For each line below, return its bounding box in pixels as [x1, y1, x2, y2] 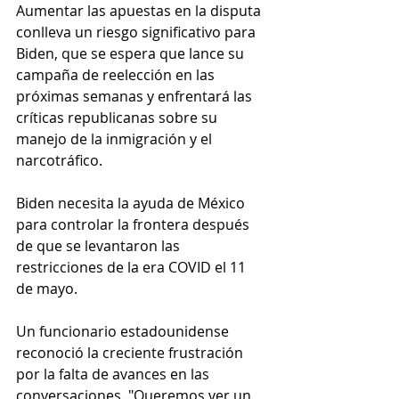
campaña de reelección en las [16, 65, 218, 85]
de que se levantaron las [16, 236, 183, 256]
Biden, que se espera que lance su [16, 44, 248, 64]
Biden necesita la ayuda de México [16, 193, 248, 214]
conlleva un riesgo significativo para [16, 22, 259, 43]
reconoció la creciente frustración [16, 343, 247, 363]
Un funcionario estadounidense [16, 322, 232, 342]
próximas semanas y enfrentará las [16, 86, 256, 107]
